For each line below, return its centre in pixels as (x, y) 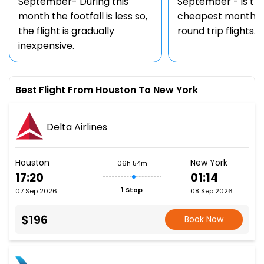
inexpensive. (46, 46)
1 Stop (132, 189)
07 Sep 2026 (36, 191)
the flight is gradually (66, 31)
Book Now (204, 219)
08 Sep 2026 (212, 191)
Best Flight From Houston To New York (107, 90)
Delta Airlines (77, 127)
